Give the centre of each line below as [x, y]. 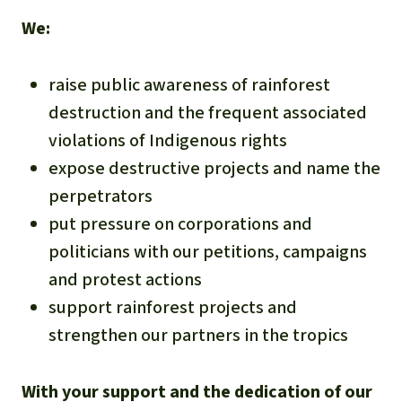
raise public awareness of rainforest [189, 85]
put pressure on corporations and [180, 224]
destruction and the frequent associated [208, 113]
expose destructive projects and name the [214, 169]
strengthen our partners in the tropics [198, 336]
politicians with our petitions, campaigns [208, 252]
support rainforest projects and [173, 308]
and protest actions [125, 280]
